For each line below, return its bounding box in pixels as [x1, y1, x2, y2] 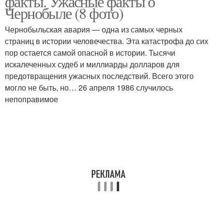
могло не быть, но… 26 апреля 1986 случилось [5, 82, 173, 93]
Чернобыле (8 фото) [5, 2, 124, 23]
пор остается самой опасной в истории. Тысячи [5, 47, 175, 58]
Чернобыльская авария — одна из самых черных [5, 24, 183, 35]
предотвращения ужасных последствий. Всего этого [5, 70, 194, 81]
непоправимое [5, 93, 58, 105]
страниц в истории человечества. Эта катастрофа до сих [5, 35, 208, 46]
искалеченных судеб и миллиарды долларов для [5, 59, 180, 70]
